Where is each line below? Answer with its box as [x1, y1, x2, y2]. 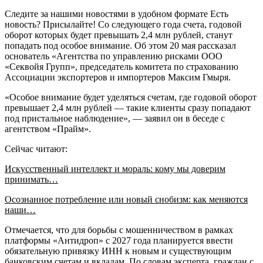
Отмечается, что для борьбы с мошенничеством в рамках [5, 224, 233, 235]
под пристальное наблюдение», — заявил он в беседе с [5, 113, 225, 123]
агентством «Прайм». [5, 123, 91, 134]
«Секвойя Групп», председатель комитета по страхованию [5, 61, 238, 72]
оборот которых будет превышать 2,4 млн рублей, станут [5, 29, 232, 40]
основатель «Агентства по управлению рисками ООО [5, 50, 222, 61]
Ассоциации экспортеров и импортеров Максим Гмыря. [5, 72, 231, 82]
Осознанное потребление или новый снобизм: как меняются [5, 194, 248, 204]
